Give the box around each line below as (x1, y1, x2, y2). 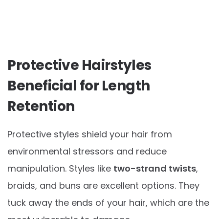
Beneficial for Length (7, 76, 150, 95)
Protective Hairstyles (7, 55, 152, 75)
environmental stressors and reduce (7, 145, 167, 157)
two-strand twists (113, 162, 196, 175)
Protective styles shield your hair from (7, 128, 172, 140)
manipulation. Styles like (7, 162, 113, 175)
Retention (7, 96, 75, 116)
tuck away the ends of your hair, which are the (7, 196, 209, 209)
